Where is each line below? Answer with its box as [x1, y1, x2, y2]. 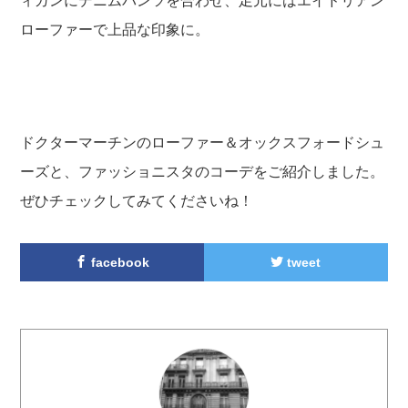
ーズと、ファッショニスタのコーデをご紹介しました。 [20, 163, 385, 179]
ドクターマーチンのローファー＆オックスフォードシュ [20, 134, 385, 150]
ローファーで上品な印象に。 [20, 21, 210, 37]
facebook [87, 254, 150, 270]
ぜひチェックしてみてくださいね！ [20, 192, 254, 209]
